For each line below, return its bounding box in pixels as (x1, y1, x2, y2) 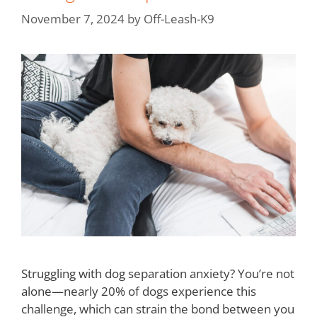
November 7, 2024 (21, 10, 125, 27)
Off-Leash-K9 (144, 10, 214, 27)
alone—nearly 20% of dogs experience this (21, 282, 256, 299)
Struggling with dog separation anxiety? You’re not (21, 265, 294, 282)
